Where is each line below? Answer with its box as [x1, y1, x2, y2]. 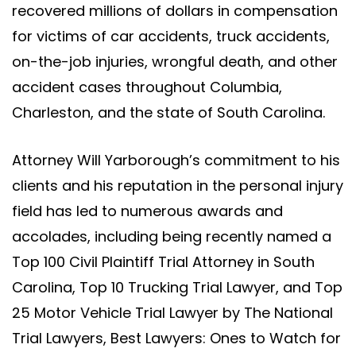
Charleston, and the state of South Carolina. [12, 103, 325, 123]
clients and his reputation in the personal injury [12, 176, 343, 196]
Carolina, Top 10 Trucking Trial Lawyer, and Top [12, 277, 342, 298]
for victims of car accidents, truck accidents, [12, 26, 330, 47]
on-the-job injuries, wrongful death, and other [12, 52, 338, 72]
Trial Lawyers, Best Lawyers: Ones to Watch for [12, 328, 341, 349]
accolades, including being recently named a [12, 226, 331, 247]
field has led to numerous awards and [12, 201, 283, 222]
